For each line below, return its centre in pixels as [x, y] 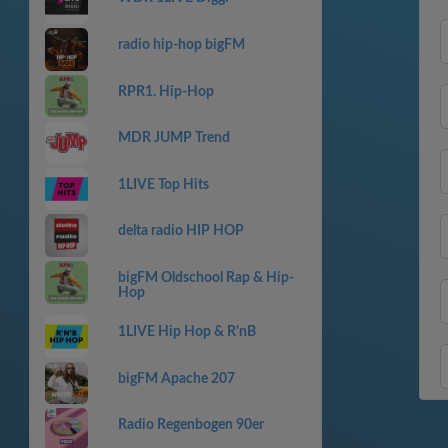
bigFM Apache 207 [176, 378]
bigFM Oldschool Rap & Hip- [205, 278]
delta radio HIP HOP [180, 231]
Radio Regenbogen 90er [190, 425]
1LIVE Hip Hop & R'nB [186, 332]
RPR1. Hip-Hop [165, 91]
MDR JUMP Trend [173, 138]
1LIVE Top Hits [163, 184]
